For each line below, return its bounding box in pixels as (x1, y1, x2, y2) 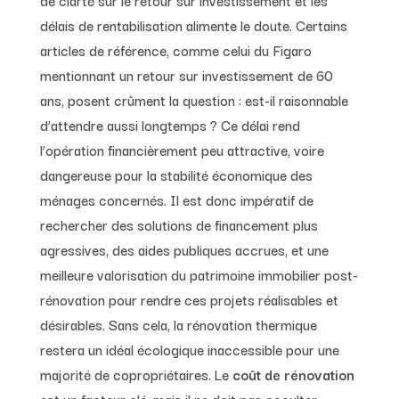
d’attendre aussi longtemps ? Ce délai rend (39, 113, 300, 135)
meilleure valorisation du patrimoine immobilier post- (39, 263, 358, 285)
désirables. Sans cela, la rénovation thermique (39, 313, 317, 335)
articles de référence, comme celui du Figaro (39, 38, 312, 61)
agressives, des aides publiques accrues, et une (39, 238, 329, 260)
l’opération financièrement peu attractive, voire (39, 138, 324, 160)
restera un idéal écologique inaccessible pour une (39, 338, 339, 360)
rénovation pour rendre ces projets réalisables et (39, 288, 338, 310)
